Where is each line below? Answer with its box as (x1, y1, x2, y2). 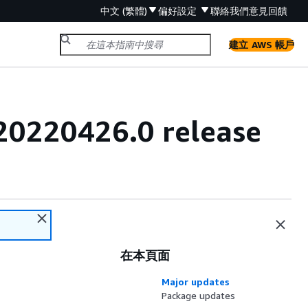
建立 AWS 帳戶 (229, 38, 294, 50)
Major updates (162, 276, 230, 287)
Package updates (162, 289, 236, 301)
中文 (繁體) (100, 5, 147, 16)
